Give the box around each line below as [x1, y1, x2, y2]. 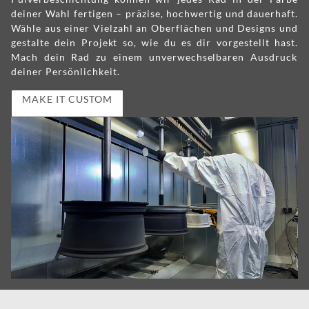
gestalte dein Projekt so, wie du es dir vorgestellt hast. [11, 37, 298, 49]
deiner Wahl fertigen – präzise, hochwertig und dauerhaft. [11, 8, 298, 20]
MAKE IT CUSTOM [22, 93, 112, 106]
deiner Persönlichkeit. [11, 66, 120, 78]
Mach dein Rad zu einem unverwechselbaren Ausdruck [11, 51, 298, 63]
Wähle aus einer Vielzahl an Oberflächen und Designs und [11, 22, 298, 34]
